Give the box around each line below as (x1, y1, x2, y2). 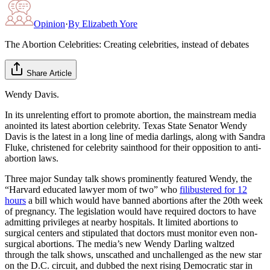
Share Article (27, 68, 72, 78)
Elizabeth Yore (82, 18, 137, 29)
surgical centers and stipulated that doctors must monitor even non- (5, 227, 257, 238)
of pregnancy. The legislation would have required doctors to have (5, 206, 256, 216)
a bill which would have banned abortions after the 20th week (26, 195, 263, 206)
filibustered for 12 (180, 184, 247, 195)
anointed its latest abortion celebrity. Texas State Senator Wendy (5, 120, 247, 131)
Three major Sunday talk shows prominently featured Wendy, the (5, 173, 252, 184)
